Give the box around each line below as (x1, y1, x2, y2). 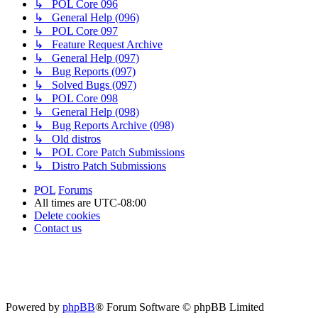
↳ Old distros (34, 132, 101, 145)
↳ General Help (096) (34, 11, 139, 23)
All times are (34, 196, 94, 209)
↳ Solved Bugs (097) (34, 78, 136, 91)
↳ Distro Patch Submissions (34, 159, 166, 172)
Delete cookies (34, 209, 100, 221)
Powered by (6, 301, 62, 314)
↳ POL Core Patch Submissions (34, 146, 185, 158)
